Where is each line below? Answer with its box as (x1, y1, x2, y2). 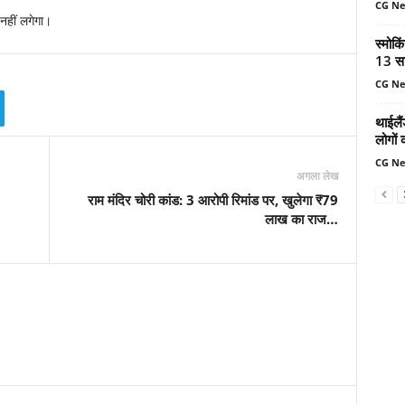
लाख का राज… (264, 210, 338, 228)
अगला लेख (296, 168, 338, 184)
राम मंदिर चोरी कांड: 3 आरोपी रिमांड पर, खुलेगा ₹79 (87, 191, 338, 209)
